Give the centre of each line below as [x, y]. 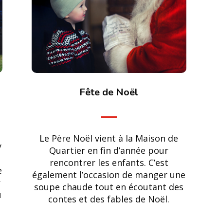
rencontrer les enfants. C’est [109, 163]
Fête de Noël [109, 92]
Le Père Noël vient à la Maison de [109, 138]
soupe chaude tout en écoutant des [109, 187]
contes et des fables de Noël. [109, 199]
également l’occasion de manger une [109, 175]
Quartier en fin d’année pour [109, 151]
